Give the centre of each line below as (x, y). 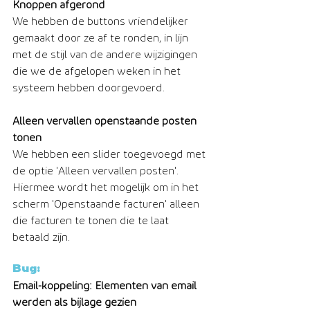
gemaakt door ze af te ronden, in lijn (102, 38)
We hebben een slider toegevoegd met (110, 154)
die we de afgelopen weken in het (98, 71)
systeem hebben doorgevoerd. (89, 88)
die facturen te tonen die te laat (92, 220)
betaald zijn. (41, 237)
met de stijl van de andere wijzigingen (106, 54)
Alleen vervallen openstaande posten (106, 121)
